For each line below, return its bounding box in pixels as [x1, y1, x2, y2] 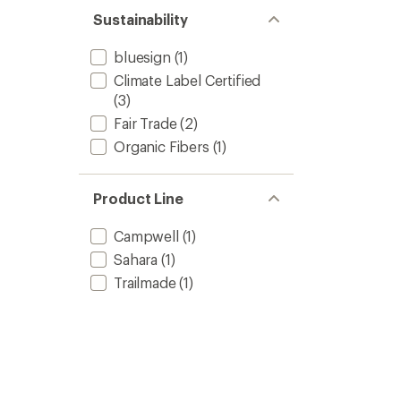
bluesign [114, 48, 171, 65]
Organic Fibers [114, 138, 209, 155]
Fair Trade [114, 115, 177, 132]
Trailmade [114, 274, 176, 291]
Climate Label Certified [114, 72, 261, 89]
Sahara [114, 251, 158, 268]
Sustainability [93, 11, 188, 28]
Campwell [114, 227, 179, 244]
